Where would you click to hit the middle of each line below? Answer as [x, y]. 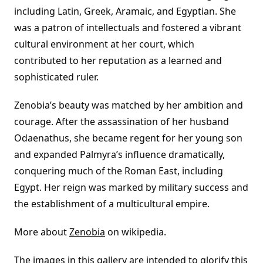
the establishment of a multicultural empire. [112, 204]
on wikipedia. [136, 232]
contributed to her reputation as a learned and [118, 60]
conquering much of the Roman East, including [119, 171]
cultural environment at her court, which [104, 44]
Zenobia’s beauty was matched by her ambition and [129, 105]
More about [42, 232]
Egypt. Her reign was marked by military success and [131, 187]
